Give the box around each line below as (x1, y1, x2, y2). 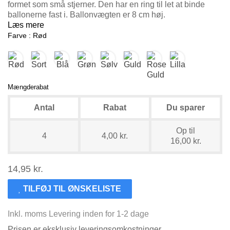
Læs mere (8, 21, 44, 29)
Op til (176, 126, 195, 135)
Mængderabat (8, 83, 49, 91)
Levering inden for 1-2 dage (49, 209, 149, 218)
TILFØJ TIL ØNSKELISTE (23, 184, 121, 193)
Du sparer (166, 103, 205, 112)
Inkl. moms (8, 209, 49, 218)
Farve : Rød (8, 31, 47, 40)
